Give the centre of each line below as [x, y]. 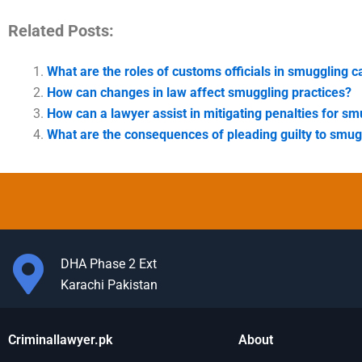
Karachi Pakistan [109, 285]
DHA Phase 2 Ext [108, 264]
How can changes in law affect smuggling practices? [199, 92]
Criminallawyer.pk [60, 340]
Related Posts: [61, 30]
